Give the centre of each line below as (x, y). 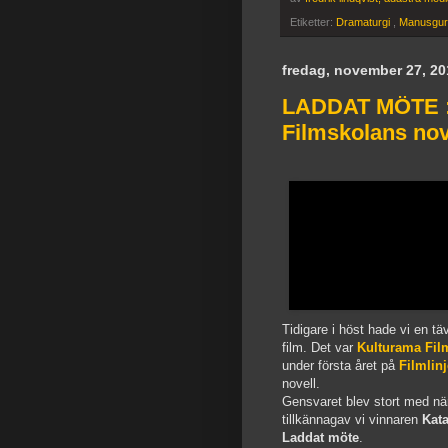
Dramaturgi (364, 21)
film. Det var (317, 347)
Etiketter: (313, 21)
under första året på (340, 365)
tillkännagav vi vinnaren (352, 419)
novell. (301, 383)
